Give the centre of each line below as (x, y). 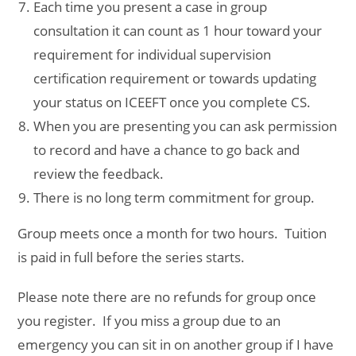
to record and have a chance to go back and (167, 149)
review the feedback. (99, 173)
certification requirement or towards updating (175, 78)
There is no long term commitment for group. (174, 197)
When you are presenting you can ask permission (186, 126)
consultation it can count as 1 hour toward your (178, 30)
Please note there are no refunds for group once (167, 296)
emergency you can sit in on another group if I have (176, 344)
